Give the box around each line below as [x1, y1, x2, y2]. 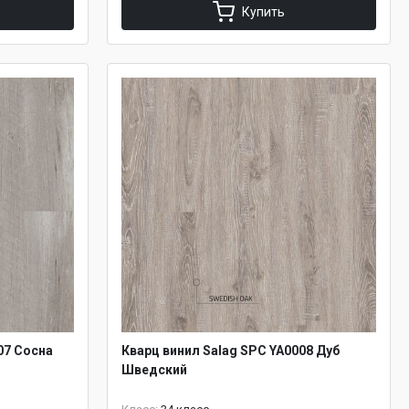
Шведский [121, 362, 187, 377]
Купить [242, 5, 285, 19]
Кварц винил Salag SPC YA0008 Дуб [121, 343, 340, 358]
